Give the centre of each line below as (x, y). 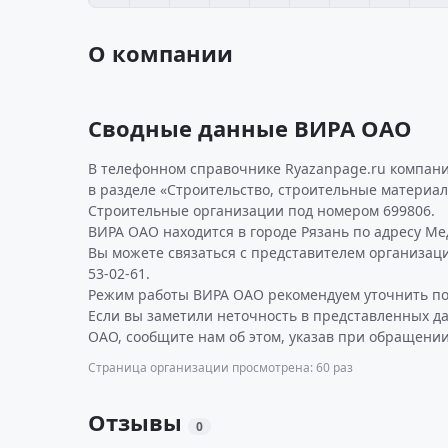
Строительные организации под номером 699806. (261, 210)
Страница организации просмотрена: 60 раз (220, 367)
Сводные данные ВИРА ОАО (250, 128)
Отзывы (138, 422)
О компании (160, 53)
